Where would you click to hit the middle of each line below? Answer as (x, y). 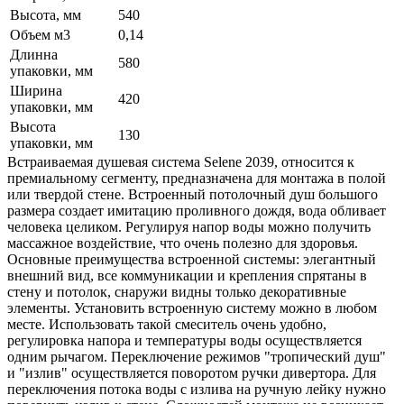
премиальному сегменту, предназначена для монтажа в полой (197, 178)
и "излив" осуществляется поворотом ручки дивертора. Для (192, 372)
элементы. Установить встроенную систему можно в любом (192, 308)
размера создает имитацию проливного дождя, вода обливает (197, 210)
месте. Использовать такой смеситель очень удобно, (167, 324)
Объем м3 (40, 34)
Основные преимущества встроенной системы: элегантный (192, 259)
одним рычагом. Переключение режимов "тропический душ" (197, 356)
